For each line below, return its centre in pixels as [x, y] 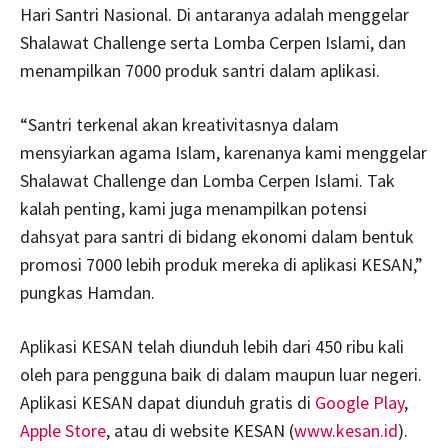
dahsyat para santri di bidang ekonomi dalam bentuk [217, 236]
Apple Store [63, 430]
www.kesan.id [346, 430]
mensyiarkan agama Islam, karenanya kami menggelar [223, 152]
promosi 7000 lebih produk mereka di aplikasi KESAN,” [221, 264]
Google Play [359, 402]
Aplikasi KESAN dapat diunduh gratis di [167, 402]
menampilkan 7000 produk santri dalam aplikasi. [200, 70]
